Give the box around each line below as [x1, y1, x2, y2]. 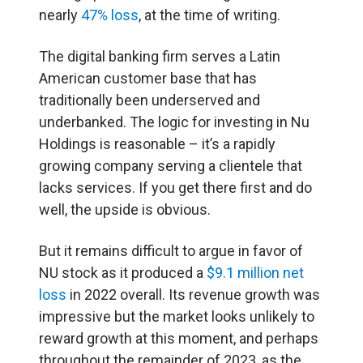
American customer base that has [39, 70, 257, 88]
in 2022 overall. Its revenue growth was [66, 286, 320, 304]
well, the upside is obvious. [39, 201, 211, 219]
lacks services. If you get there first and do [39, 179, 312, 197]
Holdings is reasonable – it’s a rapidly [39, 135, 275, 153]
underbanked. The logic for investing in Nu [39, 113, 310, 131]
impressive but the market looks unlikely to [39, 308, 314, 326]
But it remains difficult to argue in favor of [39, 242, 303, 260]
